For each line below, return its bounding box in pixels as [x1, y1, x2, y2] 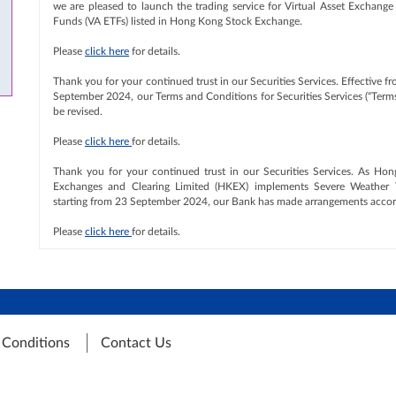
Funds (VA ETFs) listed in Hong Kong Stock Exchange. [53, 16, 302, 27]
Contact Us [101, 336, 171, 350]
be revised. [53, 106, 103, 117]
